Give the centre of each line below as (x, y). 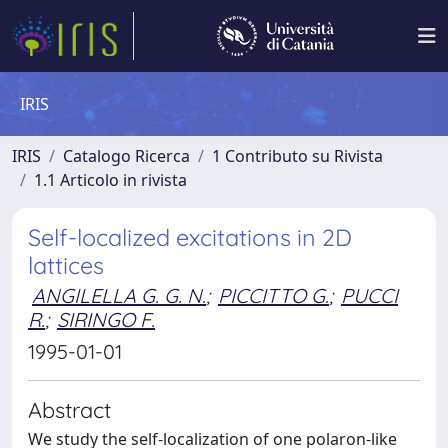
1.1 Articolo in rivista (110, 180)
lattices (66, 265)
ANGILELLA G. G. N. (119, 295)
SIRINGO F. (106, 319)
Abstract (69, 409)
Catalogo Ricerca (126, 156)
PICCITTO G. (273, 295)
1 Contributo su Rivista (297, 156)
